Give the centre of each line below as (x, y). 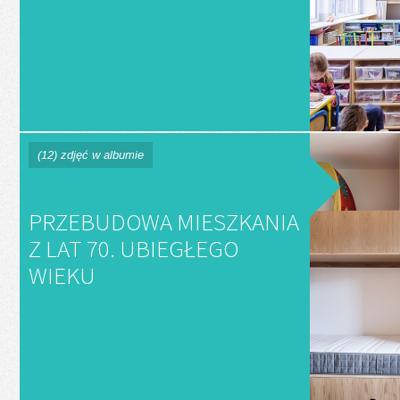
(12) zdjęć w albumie (91, 155)
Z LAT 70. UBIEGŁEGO (133, 248)
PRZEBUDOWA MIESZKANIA (164, 221)
